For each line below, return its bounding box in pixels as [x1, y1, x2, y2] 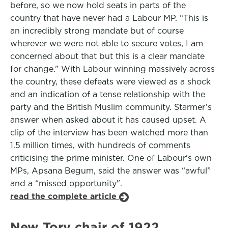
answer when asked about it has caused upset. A [10, 115, 206, 125]
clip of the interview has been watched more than [10, 128, 208, 137]
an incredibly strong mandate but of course [10, 26, 184, 36]
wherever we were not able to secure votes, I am [10, 39, 203, 48]
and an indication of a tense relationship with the [10, 90, 205, 99]
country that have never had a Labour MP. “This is [10, 13, 208, 23]
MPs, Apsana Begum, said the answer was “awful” [10, 166, 211, 176]
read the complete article [10, 191, 119, 201]
